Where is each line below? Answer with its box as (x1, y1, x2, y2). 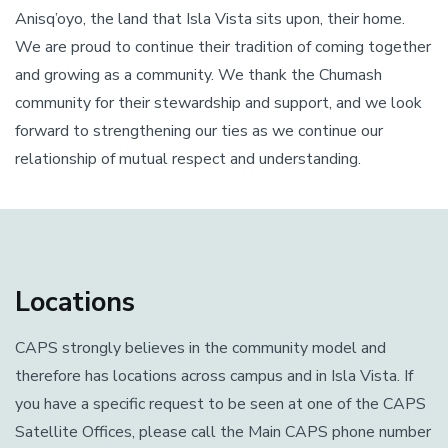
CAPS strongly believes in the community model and (15, 337, 386, 359)
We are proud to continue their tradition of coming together (15, 36, 431, 58)
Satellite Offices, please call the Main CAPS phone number (15, 421, 431, 443)
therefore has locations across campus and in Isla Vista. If (15, 365, 413, 387)
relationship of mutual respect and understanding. (15, 148, 361, 170)
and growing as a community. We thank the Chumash (15, 64, 382, 86)
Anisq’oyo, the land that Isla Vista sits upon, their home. (15, 8, 405, 30)
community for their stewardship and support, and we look (15, 92, 422, 114)
